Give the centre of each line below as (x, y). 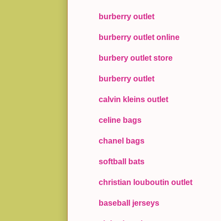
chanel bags (122, 141)
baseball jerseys (129, 203)
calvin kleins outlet (133, 100)
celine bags (120, 120)
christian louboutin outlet (146, 183)
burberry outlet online (139, 37)
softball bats (122, 162)
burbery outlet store (136, 58)
